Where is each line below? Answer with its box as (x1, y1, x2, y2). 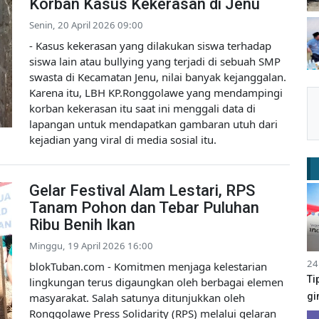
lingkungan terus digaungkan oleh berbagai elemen (29, 275, 283, 290)
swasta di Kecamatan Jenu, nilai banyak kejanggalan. (29, 70, 286, 85)
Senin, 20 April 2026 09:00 (29, 19, 143, 32)
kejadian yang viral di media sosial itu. (29, 132, 216, 147)
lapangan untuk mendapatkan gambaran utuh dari (29, 117, 278, 132)
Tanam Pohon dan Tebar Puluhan (29, 199, 259, 217)
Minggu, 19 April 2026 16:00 (29, 239, 153, 253)
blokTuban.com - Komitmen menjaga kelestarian (29, 259, 267, 274)
